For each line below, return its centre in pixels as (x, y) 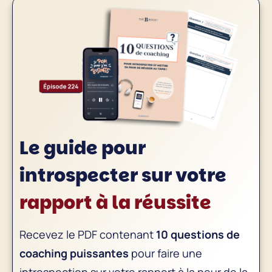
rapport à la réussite (115, 202)
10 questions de (198, 234)
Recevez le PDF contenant (88, 234)
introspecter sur (97, 175)
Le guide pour (83, 148)
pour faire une (165, 253)
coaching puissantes (74, 253)
